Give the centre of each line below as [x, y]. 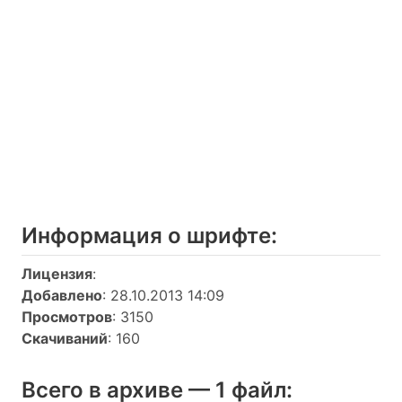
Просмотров [67, 317]
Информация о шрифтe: [149, 236]
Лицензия [57, 274]
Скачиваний [65, 338]
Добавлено [62, 295]
